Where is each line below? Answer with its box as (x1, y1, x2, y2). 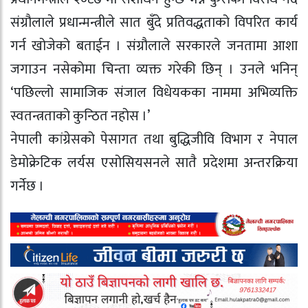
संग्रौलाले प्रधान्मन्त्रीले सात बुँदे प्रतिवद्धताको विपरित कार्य (10, 10, 298, 34)
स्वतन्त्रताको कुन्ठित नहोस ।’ (10, 104, 150, 128)
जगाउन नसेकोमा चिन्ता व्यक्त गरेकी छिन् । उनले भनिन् (10, 57, 298, 81)
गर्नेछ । (10, 174, 44, 198)
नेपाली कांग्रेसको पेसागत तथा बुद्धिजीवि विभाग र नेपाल (10, 127, 298, 151)
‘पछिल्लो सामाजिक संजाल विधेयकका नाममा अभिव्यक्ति (10, 80, 298, 104)
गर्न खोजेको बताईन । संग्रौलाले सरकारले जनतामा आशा (10, 34, 298, 58)
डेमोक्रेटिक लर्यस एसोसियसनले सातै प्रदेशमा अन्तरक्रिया (10, 151, 298, 175)
